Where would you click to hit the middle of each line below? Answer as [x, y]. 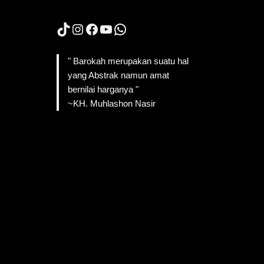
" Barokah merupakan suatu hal [128, 61]
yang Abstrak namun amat [118, 75]
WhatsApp [146, 28]
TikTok [78, 28]
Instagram [103, 28]
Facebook [115, 28]
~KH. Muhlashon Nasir [111, 103]
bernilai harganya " [103, 89]
